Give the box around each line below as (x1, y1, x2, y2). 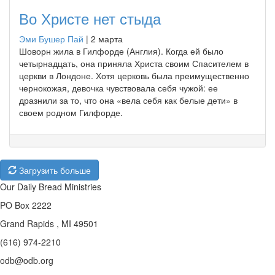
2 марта (91, 32, 123, 45)
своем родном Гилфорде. (19, 106, 123, 118)
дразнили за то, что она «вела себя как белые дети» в (19, 93, 238, 106)
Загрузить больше (17, 163, 91, 176)
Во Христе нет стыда (19, 7, 161, 29)
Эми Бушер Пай (19, 32, 83, 45)
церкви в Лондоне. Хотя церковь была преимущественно (19, 69, 249, 82)
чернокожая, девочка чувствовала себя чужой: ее (19, 81, 218, 94)
